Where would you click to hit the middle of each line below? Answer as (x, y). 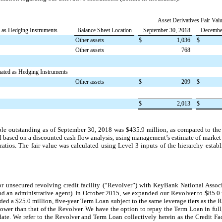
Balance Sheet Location (104, 30)
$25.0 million (34, 201)
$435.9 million (146, 129)
